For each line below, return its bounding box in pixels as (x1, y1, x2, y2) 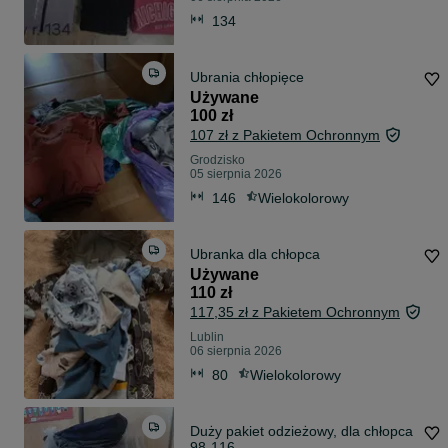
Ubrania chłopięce (190, 69, 304, 86)
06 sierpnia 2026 (190, 344, 282, 359)
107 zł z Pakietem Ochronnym (190, 127, 380, 144)
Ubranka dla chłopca (190, 246, 320, 263)
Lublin (190, 330, 224, 345)
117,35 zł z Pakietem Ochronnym (190, 304, 400, 321)
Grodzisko (190, 153, 245, 168)
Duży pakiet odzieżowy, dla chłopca (190, 423, 413, 440)
